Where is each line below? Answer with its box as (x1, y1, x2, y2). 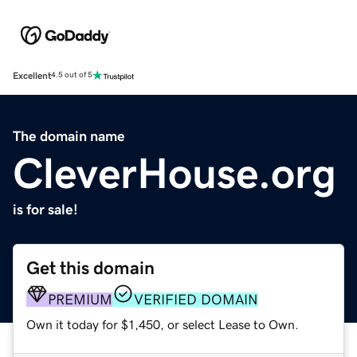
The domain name (13, 128, 125, 143)
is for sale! (13, 202, 78, 217)
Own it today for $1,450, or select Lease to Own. (26, 317, 299, 331)
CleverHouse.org (13, 151, 336, 194)
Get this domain (26, 258, 155, 277)
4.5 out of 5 (51, 71, 92, 80)
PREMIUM (48, 292, 112, 307)
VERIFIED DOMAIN (134, 292, 258, 307)
